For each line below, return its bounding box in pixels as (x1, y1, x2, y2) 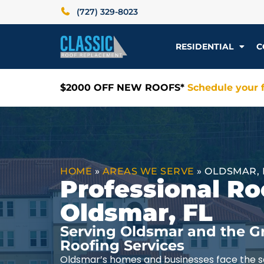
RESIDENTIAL (176, 41, 233, 52)
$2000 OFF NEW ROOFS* (60, 82, 187, 93)
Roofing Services (60, 237, 184, 254)
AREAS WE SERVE (102, 166, 194, 177)
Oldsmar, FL (60, 198, 213, 227)
